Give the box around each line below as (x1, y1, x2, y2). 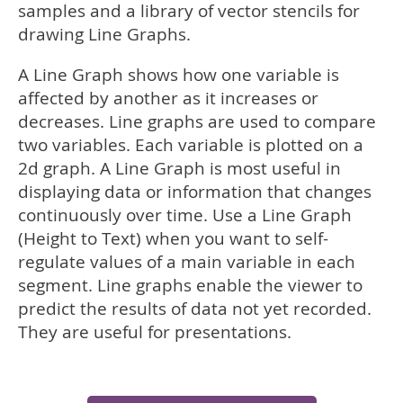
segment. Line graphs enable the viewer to (18, 273, 363, 297)
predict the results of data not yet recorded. (18, 297, 372, 320)
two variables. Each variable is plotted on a (18, 133, 363, 157)
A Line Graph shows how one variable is (18, 63, 339, 86)
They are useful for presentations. (18, 320, 291, 344)
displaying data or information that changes (18, 180, 372, 203)
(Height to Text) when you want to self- (18, 227, 328, 250)
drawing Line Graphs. (18, 22, 191, 46)
